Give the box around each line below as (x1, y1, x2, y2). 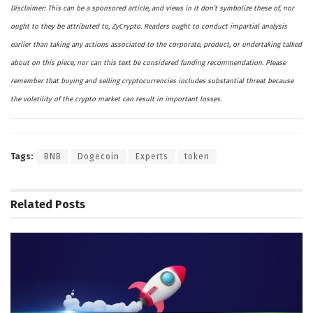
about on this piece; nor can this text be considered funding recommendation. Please (10, 59, 286, 68)
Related (10, 197, 52, 211)
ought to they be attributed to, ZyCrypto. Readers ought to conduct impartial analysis (10, 22, 287, 31)
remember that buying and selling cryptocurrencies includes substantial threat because (10, 77, 293, 86)
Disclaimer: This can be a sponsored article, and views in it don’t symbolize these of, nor (10, 4, 294, 13)
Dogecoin (78, 151, 119, 161)
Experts (136, 151, 168, 161)
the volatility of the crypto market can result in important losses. (10, 95, 221, 104)
